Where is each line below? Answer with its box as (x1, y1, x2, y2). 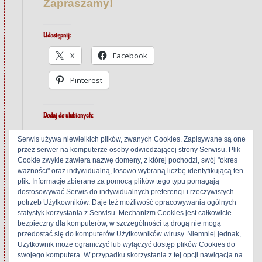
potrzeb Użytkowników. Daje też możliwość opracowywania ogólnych (18, 198, 236, 206)
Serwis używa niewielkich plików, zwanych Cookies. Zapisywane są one (18, 135, 246, 143)
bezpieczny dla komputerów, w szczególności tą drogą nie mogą (18, 219, 221, 227)
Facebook (113, 50, 148, 61)
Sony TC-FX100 (125, 239, 185, 249)
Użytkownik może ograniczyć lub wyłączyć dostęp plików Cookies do (18, 240, 235, 249)
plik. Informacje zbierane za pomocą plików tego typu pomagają (18, 177, 219, 185)
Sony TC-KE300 (43, 239, 104, 249)
